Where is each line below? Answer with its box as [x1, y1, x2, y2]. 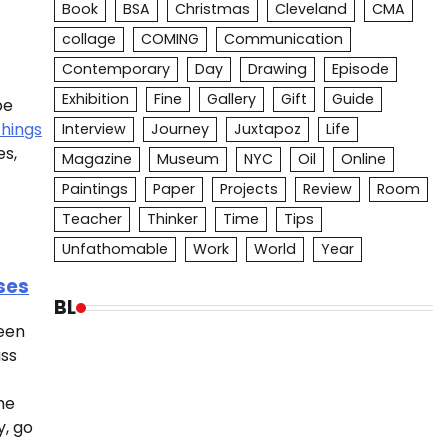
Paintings [61, 179, 128, 199]
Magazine [61, 149, 132, 169]
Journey [150, 119, 209, 139]
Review [302, 179, 352, 199]
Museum [156, 149, 219, 169]
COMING [140, 29, 199, 49]
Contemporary [61, 59, 170, 79]
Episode [331, 59, 389, 79]
